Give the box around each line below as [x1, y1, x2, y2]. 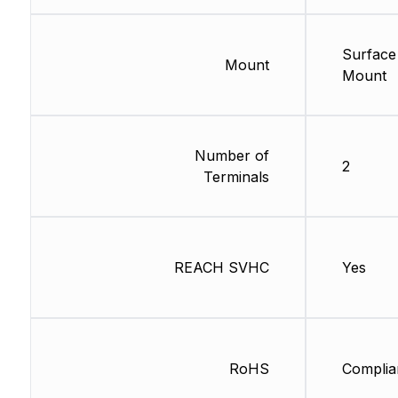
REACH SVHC [173, 259, 269, 276]
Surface [341, 45, 396, 63]
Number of [194, 147, 269, 164]
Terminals [203, 168, 269, 186]
